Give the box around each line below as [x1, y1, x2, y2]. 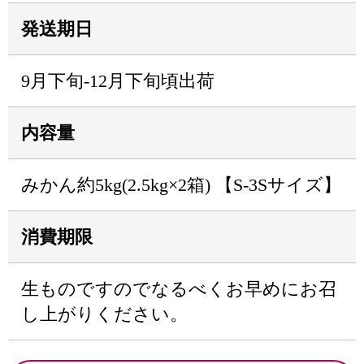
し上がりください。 [21, 304, 188, 324]
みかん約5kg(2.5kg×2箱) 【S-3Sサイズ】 [21, 175, 341, 195]
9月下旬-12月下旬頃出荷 [21, 71, 214, 91]
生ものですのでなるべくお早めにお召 [21, 279, 336, 299]
